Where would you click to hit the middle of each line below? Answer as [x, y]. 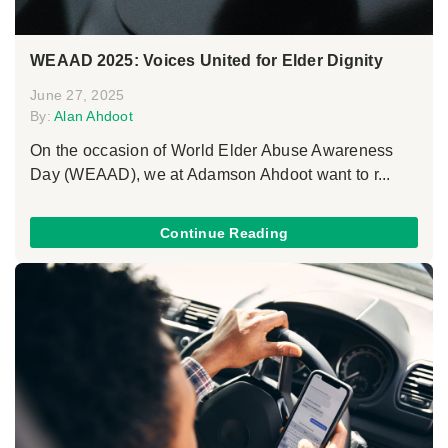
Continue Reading [224, 232]
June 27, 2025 [77, 95]
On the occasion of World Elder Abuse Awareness [212, 150]
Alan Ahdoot [93, 116]
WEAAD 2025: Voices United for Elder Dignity [206, 60]
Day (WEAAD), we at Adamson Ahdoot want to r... [210, 174]
